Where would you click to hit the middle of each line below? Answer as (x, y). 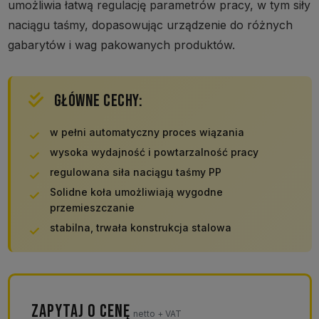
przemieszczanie (92, 208)
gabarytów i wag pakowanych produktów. (121, 45)
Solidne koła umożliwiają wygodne (136, 192)
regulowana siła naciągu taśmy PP (135, 172)
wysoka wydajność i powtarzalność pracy (154, 152)
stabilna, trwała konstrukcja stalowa (140, 228)
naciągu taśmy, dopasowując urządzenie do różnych (150, 25)
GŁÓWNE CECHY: (96, 101)
